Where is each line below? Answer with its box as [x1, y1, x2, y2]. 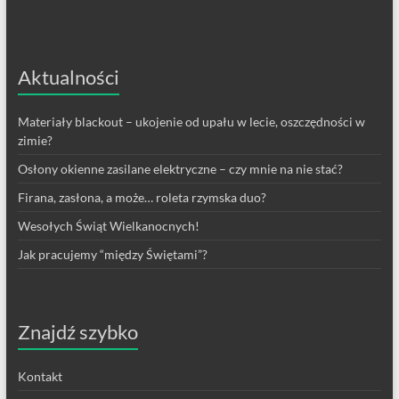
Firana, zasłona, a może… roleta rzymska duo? [17, 189, 266, 205]
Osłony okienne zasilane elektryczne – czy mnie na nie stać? [17, 160, 343, 176]
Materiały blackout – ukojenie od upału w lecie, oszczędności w [17, 113, 365, 129]
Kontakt [17, 368, 62, 384]
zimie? [17, 132, 53, 148]
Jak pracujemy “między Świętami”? [17, 246, 208, 262]
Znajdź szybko [17, 319, 138, 344]
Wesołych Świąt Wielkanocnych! [17, 217, 199, 233]
